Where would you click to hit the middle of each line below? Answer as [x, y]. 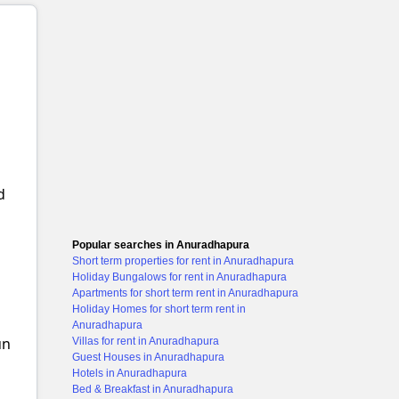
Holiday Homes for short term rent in [159, 309]
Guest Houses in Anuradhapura [148, 357]
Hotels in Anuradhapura [130, 373]
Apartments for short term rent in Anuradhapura [185, 293]
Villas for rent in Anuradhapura [146, 341]
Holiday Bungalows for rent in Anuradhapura [179, 277]
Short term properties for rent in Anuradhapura [183, 261]
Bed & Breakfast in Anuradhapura [153, 389]
